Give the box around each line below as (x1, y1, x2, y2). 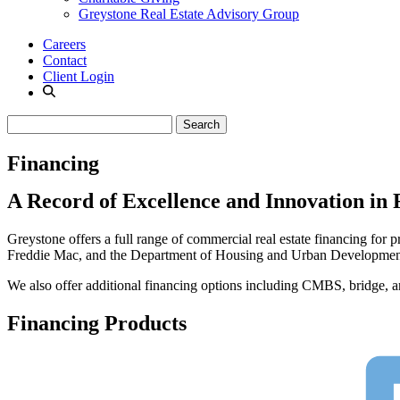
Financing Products (7, 311, 187, 335)
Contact (43, 53, 87, 69)
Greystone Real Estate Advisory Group (79, 6, 299, 22)
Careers (43, 37, 86, 53)
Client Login (43, 69, 114, 85)
